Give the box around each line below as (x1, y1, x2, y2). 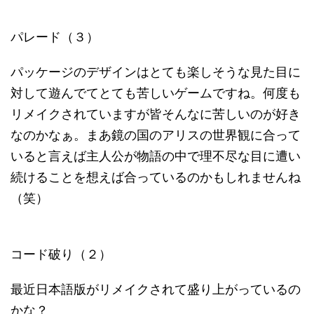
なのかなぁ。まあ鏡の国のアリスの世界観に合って (11, 128, 301, 142)
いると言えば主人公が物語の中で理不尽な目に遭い (11, 149, 301, 163)
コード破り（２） (11, 247, 111, 261)
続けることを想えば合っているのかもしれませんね (11, 170, 301, 184)
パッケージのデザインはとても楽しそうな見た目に (11, 64, 301, 79)
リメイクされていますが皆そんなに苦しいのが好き (11, 107, 301, 121)
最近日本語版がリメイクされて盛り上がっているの (11, 282, 301, 296)
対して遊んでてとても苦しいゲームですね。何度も (11, 86, 301, 100)
